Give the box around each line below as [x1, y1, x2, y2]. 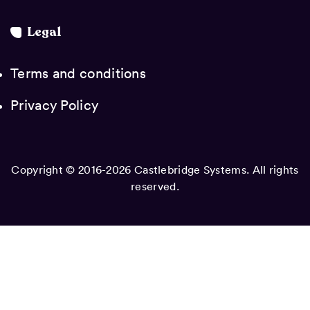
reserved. [131, 179, 179, 193]
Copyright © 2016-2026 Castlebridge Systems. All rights [11, 162, 299, 176]
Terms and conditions [10, 63, 146, 82]
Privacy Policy [10, 95, 99, 113]
